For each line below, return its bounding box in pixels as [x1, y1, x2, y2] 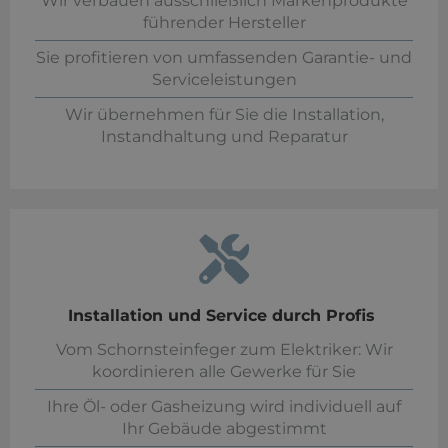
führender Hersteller [142, 13, 306, 33]
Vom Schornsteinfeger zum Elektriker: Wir [55, 340, 393, 360]
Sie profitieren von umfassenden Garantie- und [36, 48, 412, 68]
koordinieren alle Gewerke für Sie [92, 362, 356, 382]
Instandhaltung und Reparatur [100, 127, 348, 147]
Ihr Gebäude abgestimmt [121, 419, 327, 439]
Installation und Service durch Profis [68, 306, 380, 326]
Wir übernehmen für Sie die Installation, [64, 105, 384, 125]
